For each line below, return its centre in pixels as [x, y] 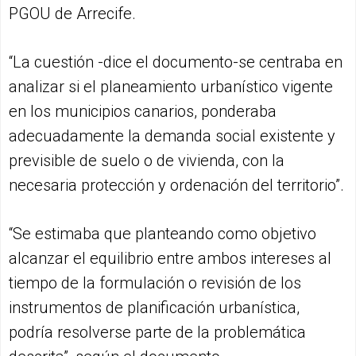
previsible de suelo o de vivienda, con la [147, 160]
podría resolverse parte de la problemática [157, 332]
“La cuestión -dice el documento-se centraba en [176, 62]
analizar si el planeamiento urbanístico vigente [171, 86]
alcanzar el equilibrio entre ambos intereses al [170, 258]
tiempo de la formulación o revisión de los [155, 282]
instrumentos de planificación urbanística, [154, 307]
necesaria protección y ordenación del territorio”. [176, 185]
